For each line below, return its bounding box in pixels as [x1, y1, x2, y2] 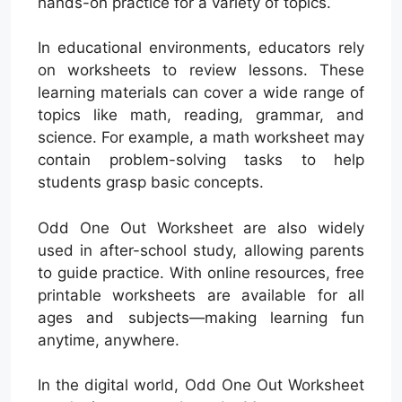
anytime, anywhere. [38, 330, 179, 349]
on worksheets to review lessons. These [38, 61, 364, 80]
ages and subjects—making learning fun [38, 308, 364, 327]
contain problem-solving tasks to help [38, 151, 364, 170]
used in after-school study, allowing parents [38, 240, 364, 259]
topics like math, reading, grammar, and [38, 106, 364, 125]
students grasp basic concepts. [38, 173, 264, 192]
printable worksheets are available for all [38, 285, 364, 304]
